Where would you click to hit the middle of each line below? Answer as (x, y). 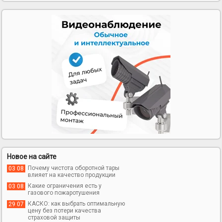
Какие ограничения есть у (65, 186)
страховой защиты (54, 217)
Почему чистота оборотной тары (74, 168)
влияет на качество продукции (72, 175)
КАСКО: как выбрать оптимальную (77, 203)
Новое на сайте (32, 156)
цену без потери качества (65, 210)
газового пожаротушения (64, 193)
